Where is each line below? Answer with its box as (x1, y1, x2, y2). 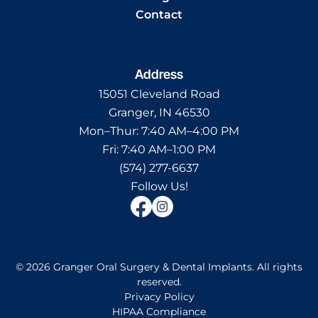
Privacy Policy (124, 290, 194, 303)
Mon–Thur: (79, 124, 141, 138)
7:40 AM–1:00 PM (121, 142, 216, 156)
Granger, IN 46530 (108, 105, 210, 119)
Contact (136, 7, 182, 21)
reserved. (136, 275, 182, 288)
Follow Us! (130, 179, 188, 193)
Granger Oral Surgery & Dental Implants (53, 260, 252, 273)
